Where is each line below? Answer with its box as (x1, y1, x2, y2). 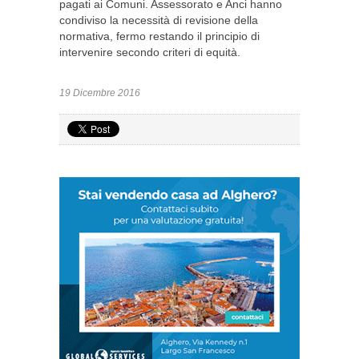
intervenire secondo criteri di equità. (59, 46, 240, 58)
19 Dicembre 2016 (59, 87, 140, 99)
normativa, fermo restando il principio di (59, 30, 260, 42)
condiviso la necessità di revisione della (59, 14, 258, 26)
